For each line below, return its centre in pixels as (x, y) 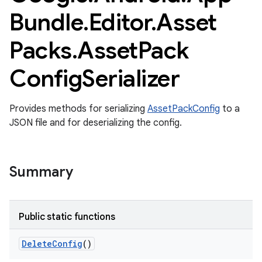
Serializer (131, 78)
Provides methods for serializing (78, 109)
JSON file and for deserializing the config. (96, 123)
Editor (120, 22)
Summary (41, 172)
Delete (37, 244)
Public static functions (67, 217)
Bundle (46, 22)
